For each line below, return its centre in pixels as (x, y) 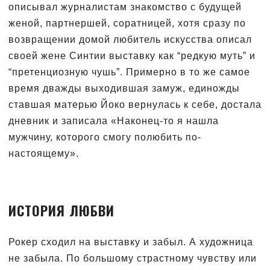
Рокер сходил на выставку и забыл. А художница (131, 242)
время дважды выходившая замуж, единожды (124, 88)
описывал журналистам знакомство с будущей (125, 7)
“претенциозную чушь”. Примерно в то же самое (129, 72)
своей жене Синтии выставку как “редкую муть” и (132, 55)
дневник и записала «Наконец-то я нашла (114, 121)
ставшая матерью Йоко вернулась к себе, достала (135, 104)
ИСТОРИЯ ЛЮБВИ (61, 210)
